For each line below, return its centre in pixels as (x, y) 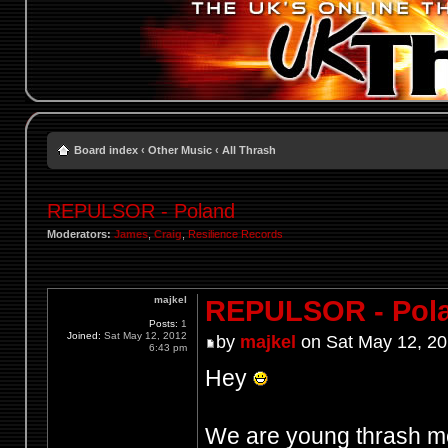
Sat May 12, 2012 (144, 335)
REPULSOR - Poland (140, 210)
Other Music (179, 150)
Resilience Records (235, 233)
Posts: (164, 323)
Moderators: (78, 233)
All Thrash (248, 150)
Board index (105, 150)
